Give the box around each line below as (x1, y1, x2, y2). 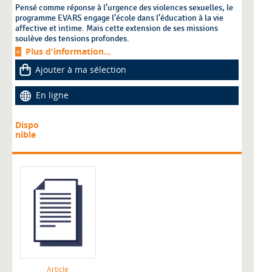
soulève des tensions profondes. (15, 33, 129, 44)
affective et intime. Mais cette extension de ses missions (15, 23, 218, 34)
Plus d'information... (25, 46, 111, 58)
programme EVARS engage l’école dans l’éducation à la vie (15, 13, 223, 24)
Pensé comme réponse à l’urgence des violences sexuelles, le (15, 2, 233, 13)
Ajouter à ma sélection (35, 64, 126, 76)
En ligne (36, 89, 69, 101)
